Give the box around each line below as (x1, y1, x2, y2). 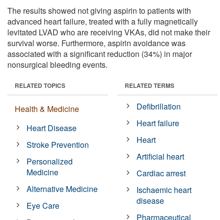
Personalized (27, 155, 73, 167)
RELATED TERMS (125, 81, 174, 90)
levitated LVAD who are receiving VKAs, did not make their (7, 26, 210, 38)
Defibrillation (137, 100, 181, 112)
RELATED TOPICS (15, 81, 65, 90)
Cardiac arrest (137, 167, 186, 179)
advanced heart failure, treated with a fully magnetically (7, 15, 198, 27)
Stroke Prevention (27, 138, 89, 150)
